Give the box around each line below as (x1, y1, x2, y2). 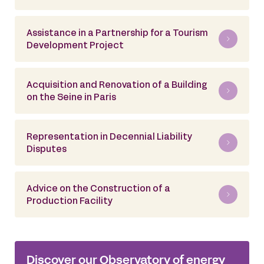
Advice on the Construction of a (27, 185, 170, 193)
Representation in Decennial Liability (27, 133, 192, 141)
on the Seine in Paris (27, 94, 116, 102)
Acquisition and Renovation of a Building (27, 81, 207, 90)
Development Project (27, 42, 124, 50)
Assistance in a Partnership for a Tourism (27, 29, 208, 38)
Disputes (27, 146, 67, 154)
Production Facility (27, 197, 113, 206)
